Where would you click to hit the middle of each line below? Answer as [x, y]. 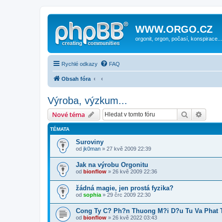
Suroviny [90, 142]
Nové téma [69, 114]
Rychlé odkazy [80, 64]
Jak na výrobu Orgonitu [112, 165]
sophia [92, 194]
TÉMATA [60, 129]
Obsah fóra [76, 79]
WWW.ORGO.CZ [174, 29]
